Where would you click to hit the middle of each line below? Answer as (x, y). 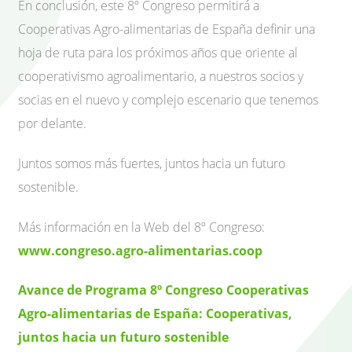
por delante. (52, 124)
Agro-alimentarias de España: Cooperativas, (155, 314)
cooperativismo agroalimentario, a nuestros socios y (161, 77)
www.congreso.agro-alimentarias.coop (140, 250)
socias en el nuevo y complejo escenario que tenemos (168, 100)
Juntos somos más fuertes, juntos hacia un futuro (152, 163)
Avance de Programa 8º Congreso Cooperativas (163, 290)
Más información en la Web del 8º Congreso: (141, 227)
